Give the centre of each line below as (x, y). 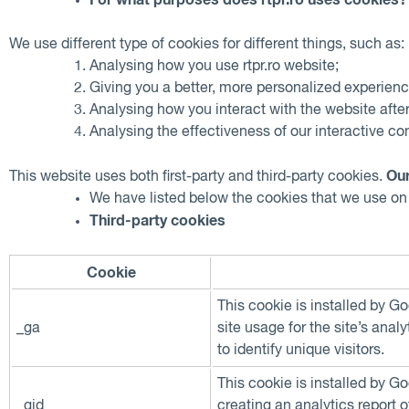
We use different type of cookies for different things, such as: (207, 44)
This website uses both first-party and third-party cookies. (198, 177)
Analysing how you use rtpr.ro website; (214, 66)
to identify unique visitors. (301, 350)
